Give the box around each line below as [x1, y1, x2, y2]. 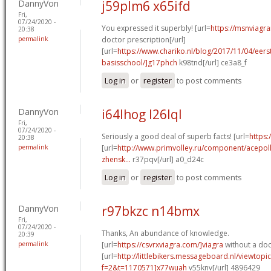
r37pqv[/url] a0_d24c [131, 154, 204, 165]
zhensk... [102, 154, 131, 165]
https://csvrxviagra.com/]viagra [117, 239, 223, 250]
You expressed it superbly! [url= [102, 22, 211, 33]
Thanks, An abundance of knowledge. [102, 227, 229, 238]
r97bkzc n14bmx [102, 202, 200, 220]
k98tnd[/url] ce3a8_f [177, 57, 247, 68]
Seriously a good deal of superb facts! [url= [102, 131, 249, 142]
